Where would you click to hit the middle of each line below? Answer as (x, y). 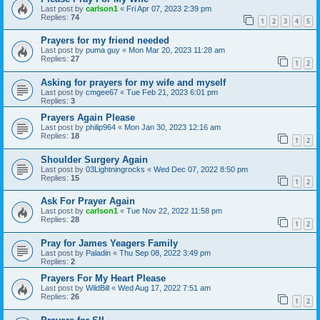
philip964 (101, 127)
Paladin (98, 252)
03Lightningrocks (115, 169)
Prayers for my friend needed (105, 41)
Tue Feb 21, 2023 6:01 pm (172, 92)
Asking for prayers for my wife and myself (133, 83)
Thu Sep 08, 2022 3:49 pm (165, 252)
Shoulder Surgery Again (94, 159)
